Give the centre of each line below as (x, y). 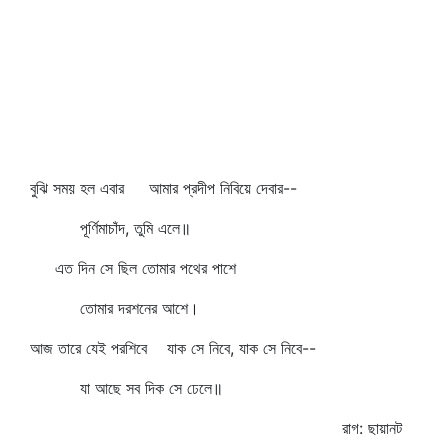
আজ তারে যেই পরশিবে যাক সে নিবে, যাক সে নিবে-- (173, 348)
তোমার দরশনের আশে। (114, 308)
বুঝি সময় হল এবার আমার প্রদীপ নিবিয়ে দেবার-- (163, 188)
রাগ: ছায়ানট (372, 428)
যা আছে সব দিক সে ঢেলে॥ (126, 388)
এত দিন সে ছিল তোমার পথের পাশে (133, 268)
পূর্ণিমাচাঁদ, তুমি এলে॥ (110, 228)
